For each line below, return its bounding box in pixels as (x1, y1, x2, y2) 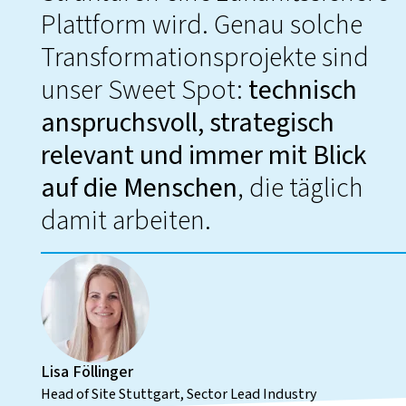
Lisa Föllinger (40, 359, 133, 383)
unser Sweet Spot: (40, 70, 248, 110)
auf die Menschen (40, 168, 237, 208)
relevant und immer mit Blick (40, 135, 367, 175)
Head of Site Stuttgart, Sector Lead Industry (40, 382, 317, 404)
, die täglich (237, 168, 363, 208)
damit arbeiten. (40, 200, 211, 240)
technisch (247, 70, 357, 110)
